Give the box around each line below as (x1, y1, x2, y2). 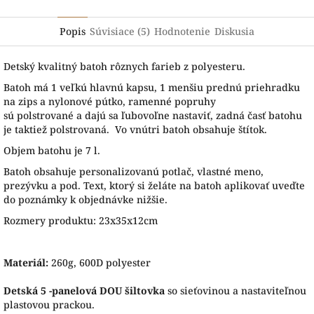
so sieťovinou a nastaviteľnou (165, 283, 306, 297)
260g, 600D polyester (48, 255, 151, 269)
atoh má (10, 80, 48, 94)
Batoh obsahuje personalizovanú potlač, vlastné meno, (4, 164, 264, 178)
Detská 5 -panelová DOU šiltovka (4, 283, 165, 297)
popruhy (175, 94, 216, 108)
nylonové (48, 94, 93, 108)
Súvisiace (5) (90, 24, 150, 38)
